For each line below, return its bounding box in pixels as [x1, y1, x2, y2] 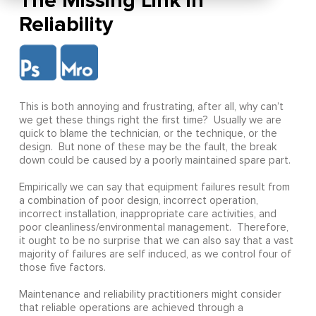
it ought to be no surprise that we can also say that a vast [18, 236, 293, 247]
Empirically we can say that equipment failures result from [18, 182, 290, 193]
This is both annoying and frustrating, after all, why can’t [18, 102, 284, 113]
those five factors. [18, 262, 106, 274]
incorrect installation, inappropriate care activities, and [18, 209, 276, 220]
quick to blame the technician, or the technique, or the [18, 128, 277, 140]
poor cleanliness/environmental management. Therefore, [18, 222, 288, 233]
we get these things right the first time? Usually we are [18, 115, 281, 126]
